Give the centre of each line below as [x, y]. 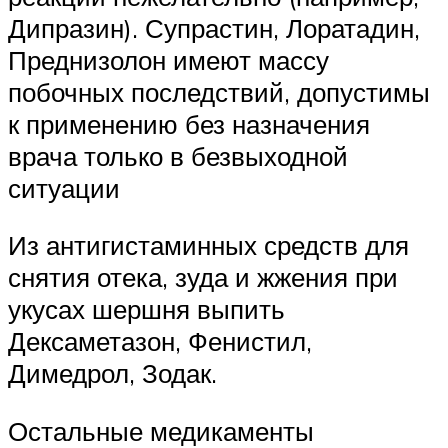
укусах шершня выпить [146, 309]
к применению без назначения [189, 123]
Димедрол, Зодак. [112, 373]
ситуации [64, 187]
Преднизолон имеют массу [168, 59]
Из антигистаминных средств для [208, 245]
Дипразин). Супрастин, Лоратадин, [214, 27]
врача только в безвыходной [178, 155]
